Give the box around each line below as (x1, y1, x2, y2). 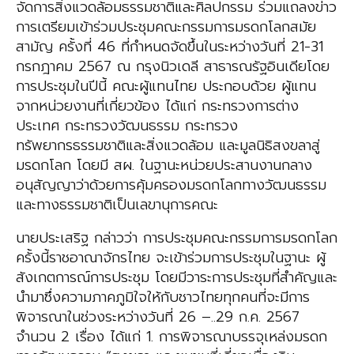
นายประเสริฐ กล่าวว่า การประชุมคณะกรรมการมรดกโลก (16, 227, 337, 250)
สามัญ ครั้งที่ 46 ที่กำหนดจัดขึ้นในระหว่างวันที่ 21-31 (16, 36, 323, 58)
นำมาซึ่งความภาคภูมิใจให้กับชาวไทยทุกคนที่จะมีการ (16, 286, 310, 309)
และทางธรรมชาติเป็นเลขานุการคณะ (16, 194, 218, 217)
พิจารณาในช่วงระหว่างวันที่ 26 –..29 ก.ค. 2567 (16, 306, 299, 329)
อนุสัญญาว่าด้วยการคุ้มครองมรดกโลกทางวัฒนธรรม (16, 174, 326, 197)
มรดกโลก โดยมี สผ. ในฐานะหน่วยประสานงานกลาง (16, 154, 312, 177)
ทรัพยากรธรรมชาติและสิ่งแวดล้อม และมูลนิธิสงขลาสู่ (16, 134, 320, 157)
